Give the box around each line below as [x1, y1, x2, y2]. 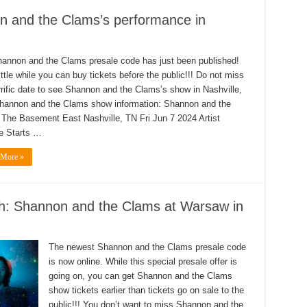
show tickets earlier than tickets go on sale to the [48, 285, 244, 295]
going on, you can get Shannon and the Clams [48, 271, 232, 281]
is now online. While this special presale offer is [48, 256, 237, 267]
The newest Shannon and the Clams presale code [48, 242, 246, 252]
